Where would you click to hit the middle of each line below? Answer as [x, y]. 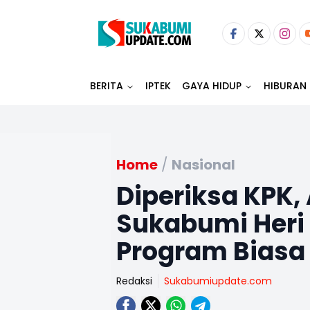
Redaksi [134, 281]
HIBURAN [285, 86]
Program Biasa [211, 252]
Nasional [203, 165]
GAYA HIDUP [212, 86]
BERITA [107, 86]
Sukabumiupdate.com [218, 281]
